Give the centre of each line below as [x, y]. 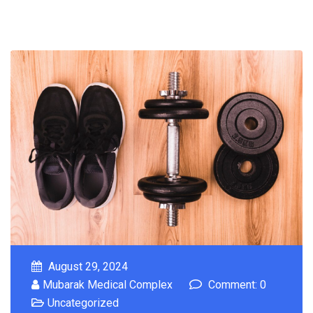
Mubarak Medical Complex [108, 284]
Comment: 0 [236, 284]
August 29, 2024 [87, 266]
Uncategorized [83, 303]
